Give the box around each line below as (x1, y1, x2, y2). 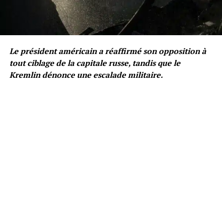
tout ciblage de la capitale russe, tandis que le (9, 57, 180, 68)
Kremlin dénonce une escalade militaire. (9, 69, 163, 80)
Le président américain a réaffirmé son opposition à (9, 45, 206, 56)
